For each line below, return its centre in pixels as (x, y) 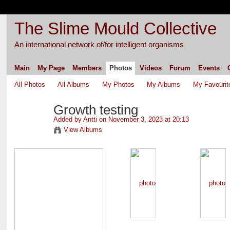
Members (87, 68)
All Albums (74, 84)
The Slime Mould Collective (115, 28)
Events (209, 68)
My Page (51, 68)
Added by (68, 119)
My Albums (164, 84)
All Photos (30, 84)
